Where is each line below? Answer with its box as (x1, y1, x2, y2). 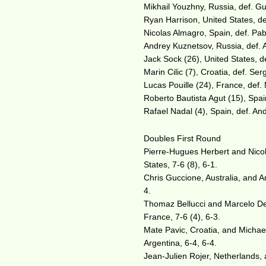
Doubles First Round (144, 134, 221, 143)
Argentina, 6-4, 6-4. (144, 238, 217, 248)
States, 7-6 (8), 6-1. (144, 160, 218, 169)
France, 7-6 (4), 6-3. (144, 212, 221, 221)
